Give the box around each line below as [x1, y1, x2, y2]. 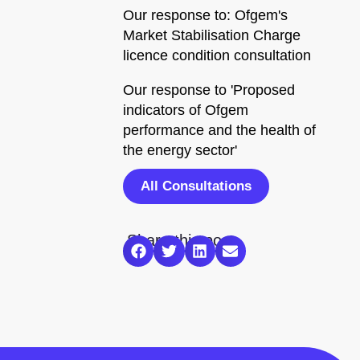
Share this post [127, 231, 235, 249]
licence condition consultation [123, 47, 311, 63]
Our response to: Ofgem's [123, 7, 288, 23]
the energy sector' [123, 142, 237, 158]
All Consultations [141, 178, 252, 194]
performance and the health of [123, 122, 316, 138]
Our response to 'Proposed [123, 82, 295, 98]
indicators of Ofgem [123, 102, 248, 118]
